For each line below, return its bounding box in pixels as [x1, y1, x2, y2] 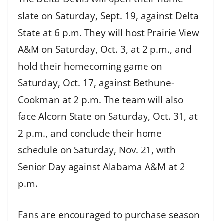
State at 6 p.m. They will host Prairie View [18, 26, 199, 39]
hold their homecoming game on [18, 60, 162, 73]
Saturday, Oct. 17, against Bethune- [18, 76, 174, 90]
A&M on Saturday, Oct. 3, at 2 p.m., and [18, 43, 192, 56]
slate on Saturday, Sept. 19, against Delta [18, 9, 199, 23]
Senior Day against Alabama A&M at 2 [18, 160, 185, 174]
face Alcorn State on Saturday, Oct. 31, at [18, 110, 198, 123]
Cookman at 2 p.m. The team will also [18, 93, 183, 107]
